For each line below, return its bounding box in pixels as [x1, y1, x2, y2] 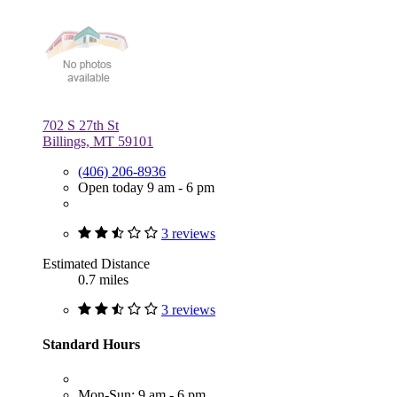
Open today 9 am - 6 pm [78, 179, 214, 195]
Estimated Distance [43, 255, 150, 271]
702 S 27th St [43, 117, 119, 133]
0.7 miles [78, 271, 128, 287]
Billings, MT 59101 [43, 133, 153, 149]
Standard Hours [43, 336, 140, 352]
